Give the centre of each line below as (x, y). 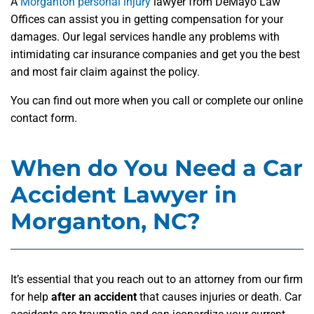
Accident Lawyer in (124, 195)
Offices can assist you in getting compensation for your (147, 20)
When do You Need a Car (157, 168)
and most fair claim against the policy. (105, 72)
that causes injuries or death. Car (219, 297)
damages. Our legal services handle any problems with (145, 37)
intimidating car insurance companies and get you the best (155, 55)
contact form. (44, 118)
